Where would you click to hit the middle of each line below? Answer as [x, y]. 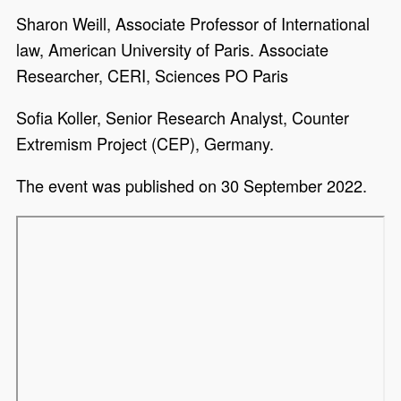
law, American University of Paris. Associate [173, 50]
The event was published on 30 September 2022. [192, 186]
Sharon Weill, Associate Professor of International [193, 24]
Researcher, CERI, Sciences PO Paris [153, 76]
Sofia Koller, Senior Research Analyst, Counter [183, 118]
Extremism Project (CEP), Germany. [145, 144]
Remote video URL [88, 228]
